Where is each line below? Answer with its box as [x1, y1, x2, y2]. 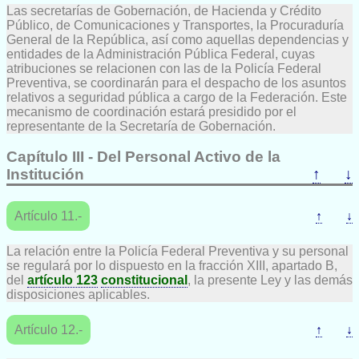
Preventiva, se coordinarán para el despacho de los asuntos [6, 75, 346, 90]
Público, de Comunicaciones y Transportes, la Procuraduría [6, 18, 344, 32]
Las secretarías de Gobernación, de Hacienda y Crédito [6, 3, 321, 18]
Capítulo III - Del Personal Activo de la [6, 148, 280, 166]
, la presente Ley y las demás [188, 272, 353, 287]
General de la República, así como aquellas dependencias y [6, 32, 349, 46]
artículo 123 [27, 272, 98, 287]
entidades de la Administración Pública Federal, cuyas [6, 46, 315, 61]
